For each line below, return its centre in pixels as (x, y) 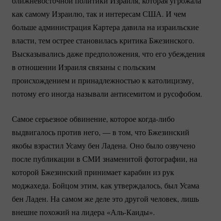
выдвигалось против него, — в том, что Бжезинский (101, 132)
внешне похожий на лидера (59, 212)
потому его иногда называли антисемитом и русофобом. (107, 94)
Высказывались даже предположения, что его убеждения (108, 54)
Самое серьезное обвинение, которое (75, 119)
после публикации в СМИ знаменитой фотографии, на (105, 159)
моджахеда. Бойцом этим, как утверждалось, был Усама (106, 185)
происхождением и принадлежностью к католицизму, (103, 80)
